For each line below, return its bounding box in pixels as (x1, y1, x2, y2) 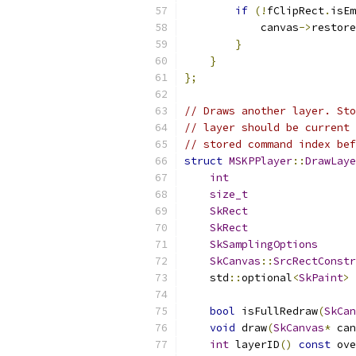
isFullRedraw (235, 304, 318, 318)
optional (242, 271, 292, 284)
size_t (210, 188, 248, 201)
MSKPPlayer (229, 154, 292, 168)
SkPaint (299, 271, 343, 284)
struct (184, 154, 222, 168)
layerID (229, 338, 280, 351)
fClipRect (267, 4, 324, 17)
